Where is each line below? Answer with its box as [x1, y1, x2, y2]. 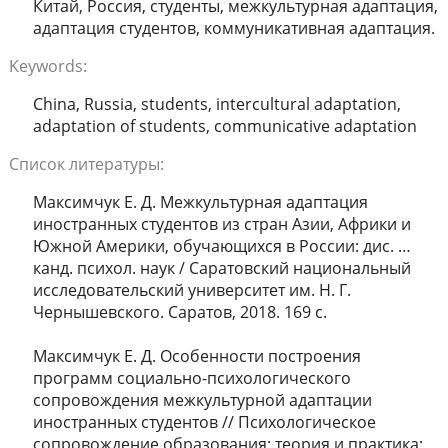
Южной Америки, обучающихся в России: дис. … [32, 235, 411, 258]
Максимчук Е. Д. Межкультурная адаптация [32, 191, 368, 214]
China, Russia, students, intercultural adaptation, [32, 93, 401, 116]
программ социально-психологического [32, 367, 351, 390]
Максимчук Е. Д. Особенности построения [32, 345, 361, 368]
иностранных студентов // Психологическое [32, 411, 376, 434]
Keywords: [8, 55, 87, 78]
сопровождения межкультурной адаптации [32, 389, 372, 412]
